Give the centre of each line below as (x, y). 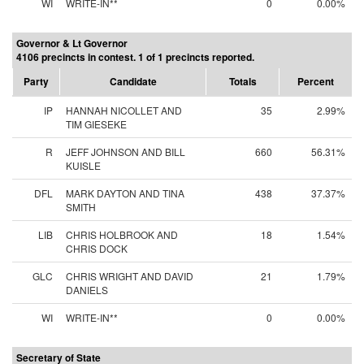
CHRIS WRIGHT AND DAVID (130, 276)
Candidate (133, 81)
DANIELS (87, 290)
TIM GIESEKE (96, 124)
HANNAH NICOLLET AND (124, 110)
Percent (316, 81)
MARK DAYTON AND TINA (125, 193)
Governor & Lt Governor (72, 43)
